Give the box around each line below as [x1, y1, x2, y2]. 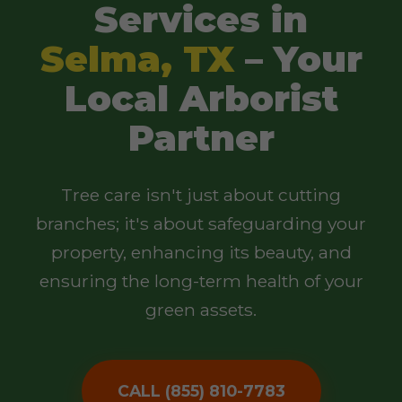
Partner [127, 115, 275, 160]
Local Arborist [64, 75, 338, 120]
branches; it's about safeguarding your [36, 212, 366, 234]
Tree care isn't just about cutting [61, 183, 341, 205]
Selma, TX [39, 36, 234, 81]
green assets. [145, 298, 257, 320]
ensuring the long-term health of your [39, 269, 363, 292]
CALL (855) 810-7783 [117, 380, 285, 400]
